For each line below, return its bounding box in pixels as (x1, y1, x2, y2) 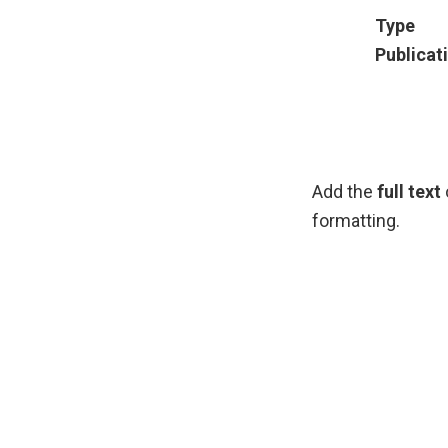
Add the (312, 181, 377, 202)
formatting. (312, 210, 400, 231)
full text (377, 181, 441, 202)
